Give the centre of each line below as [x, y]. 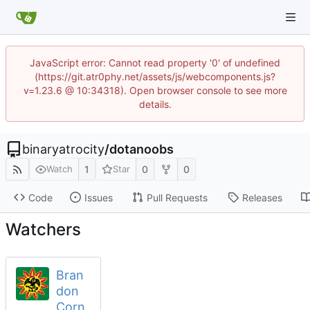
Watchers [43, 229]
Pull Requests [177, 197]
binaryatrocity [63, 149]
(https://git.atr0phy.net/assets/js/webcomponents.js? [155, 76]
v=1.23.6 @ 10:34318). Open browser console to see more [155, 90]
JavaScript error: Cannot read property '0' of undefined [155, 63]
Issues [98, 197]
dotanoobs [142, 149]
